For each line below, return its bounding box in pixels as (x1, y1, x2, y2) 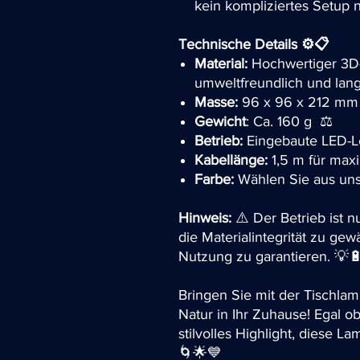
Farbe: (194, 170, 234, 187)
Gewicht (194, 112, 246, 129)
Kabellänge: (194, 151, 268, 168)
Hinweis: (178, 209, 231, 226)
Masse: (194, 93, 238, 110)
